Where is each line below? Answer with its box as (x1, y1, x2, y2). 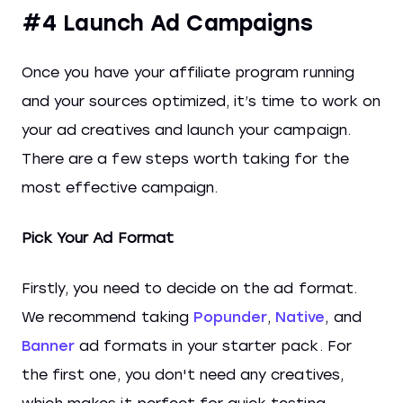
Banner (22, 337, 76, 354)
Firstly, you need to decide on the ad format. (22, 280, 357, 297)
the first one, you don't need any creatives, (22, 366, 344, 383)
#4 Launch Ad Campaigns (22, 10, 314, 36)
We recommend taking (22, 309, 193, 326)
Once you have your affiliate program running (22, 64, 354, 81)
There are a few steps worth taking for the (22, 150, 349, 167)
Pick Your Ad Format (22, 229, 174, 246)
